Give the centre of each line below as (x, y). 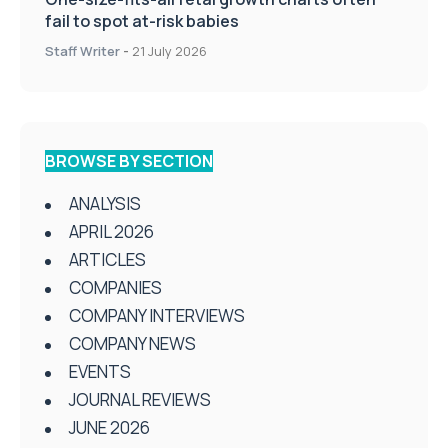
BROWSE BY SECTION (129, 161)
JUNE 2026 (109, 428)
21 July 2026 (169, 51)
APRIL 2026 (111, 232)
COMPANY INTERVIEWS (157, 316)
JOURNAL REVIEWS (140, 400)
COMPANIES (115, 288)
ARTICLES (107, 260)
